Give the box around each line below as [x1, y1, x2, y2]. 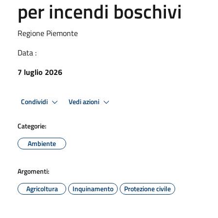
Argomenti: [18, 166, 49, 176]
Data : [18, 47, 36, 58]
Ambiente [28, 138, 56, 148]
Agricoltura [26, 183, 58, 194]
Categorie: [18, 121, 46, 131]
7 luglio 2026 [18, 66, 62, 78]
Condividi [21, 96, 49, 107]
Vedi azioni [69, 96, 101, 107]
